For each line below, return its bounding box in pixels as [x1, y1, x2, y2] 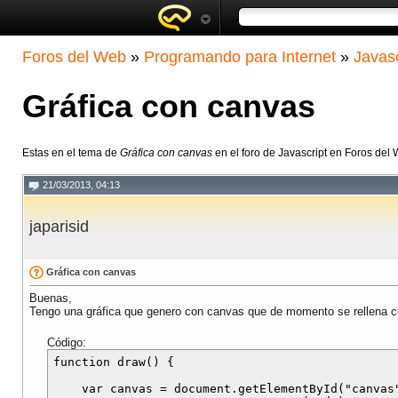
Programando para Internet [144, 48, 336, 66]
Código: [47, 336, 86, 350]
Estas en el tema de [22, 147, 120, 160]
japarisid [29, 218, 89, 236]
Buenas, [29, 291, 72, 306]
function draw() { [53, 355, 174, 370]
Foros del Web [22, 48, 126, 66]
